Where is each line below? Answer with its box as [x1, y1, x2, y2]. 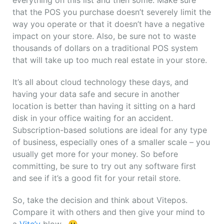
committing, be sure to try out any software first [12, 161, 196, 171]
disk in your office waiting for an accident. [12, 113, 173, 123]
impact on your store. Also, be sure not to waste [12, 31, 196, 41]
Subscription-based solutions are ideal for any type [12, 125, 207, 135]
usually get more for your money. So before [12, 149, 178, 159]
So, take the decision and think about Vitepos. [12, 195, 187, 205]
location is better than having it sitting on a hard [12, 101, 195, 111]
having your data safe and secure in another [12, 89, 179, 99]
